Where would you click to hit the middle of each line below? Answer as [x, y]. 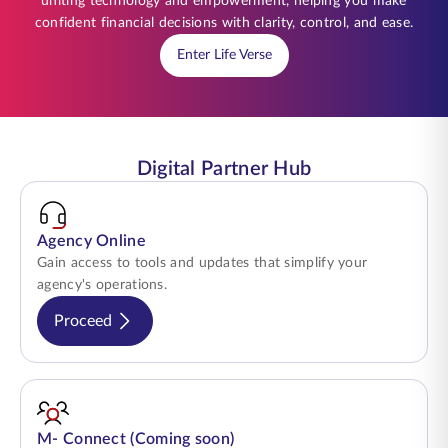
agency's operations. [102, 285]
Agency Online [91, 241]
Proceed [83, 320]
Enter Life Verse [224, 55]
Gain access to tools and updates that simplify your [202, 263]
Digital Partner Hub [224, 169]
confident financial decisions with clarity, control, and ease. [224, 23]
